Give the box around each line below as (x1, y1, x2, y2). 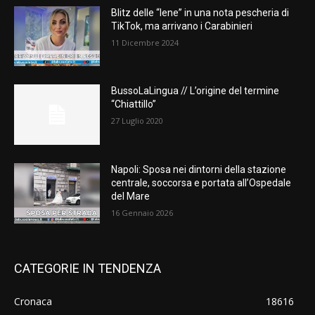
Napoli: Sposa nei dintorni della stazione (111, 164, 287, 176)
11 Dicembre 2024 (111, 37, 179, 48)
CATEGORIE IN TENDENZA (14, 260, 161, 276)
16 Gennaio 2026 (111, 207, 174, 219)
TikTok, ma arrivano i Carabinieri (111, 20, 253, 32)
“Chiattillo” (111, 98, 157, 110)
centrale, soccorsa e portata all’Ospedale (111, 177, 292, 189)
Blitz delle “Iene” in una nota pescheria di (111, 6, 290, 18)
